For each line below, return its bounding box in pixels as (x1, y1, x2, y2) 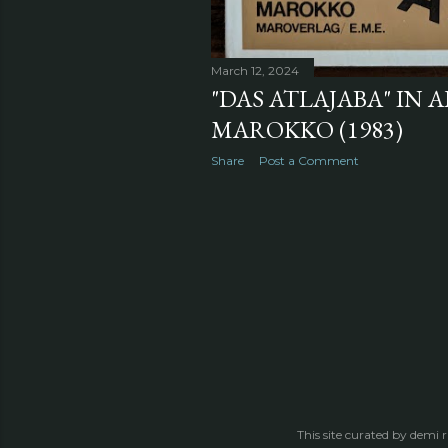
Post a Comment (259, 153, 359, 169)
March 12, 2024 (211, 63, 299, 79)
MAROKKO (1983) (211, 114, 403, 146)
